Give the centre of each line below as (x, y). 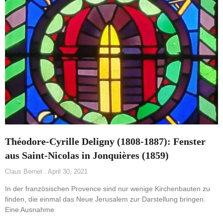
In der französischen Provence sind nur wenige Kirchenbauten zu (108, 188)
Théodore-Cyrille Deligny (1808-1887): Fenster (105, 141)
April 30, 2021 (67, 171)
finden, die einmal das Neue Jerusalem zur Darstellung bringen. (105, 199)
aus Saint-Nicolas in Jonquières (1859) (87, 155)
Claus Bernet (25, 171)
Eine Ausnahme (30, 209)
